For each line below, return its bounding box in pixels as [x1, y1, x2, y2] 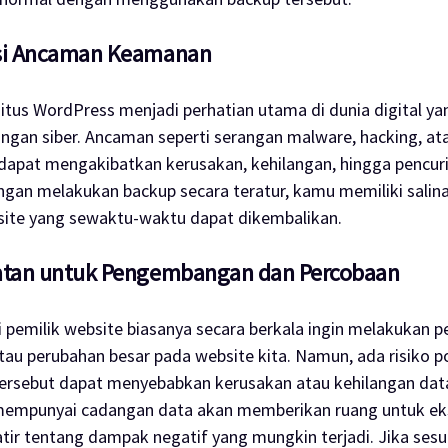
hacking [359, 124, 418, 148]
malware [286, 124, 352, 148]
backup [122, 178, 180, 202]
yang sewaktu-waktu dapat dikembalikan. [28, 205, 342, 229]
